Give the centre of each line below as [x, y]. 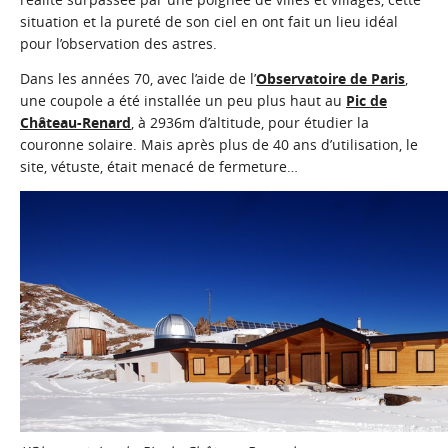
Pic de [366, 101]
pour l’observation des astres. [118, 44]
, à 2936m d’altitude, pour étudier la [250, 123]
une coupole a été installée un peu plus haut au [183, 101]
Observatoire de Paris [330, 79]
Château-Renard [75, 123]
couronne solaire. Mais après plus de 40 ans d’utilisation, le [219, 145]
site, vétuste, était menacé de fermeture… [159, 167]
